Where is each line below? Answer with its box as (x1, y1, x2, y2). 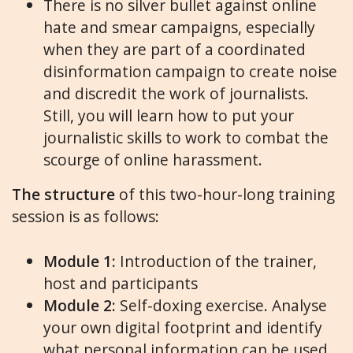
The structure (12, 184, 115, 206)
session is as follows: (12, 206, 159, 228)
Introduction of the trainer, (120, 250, 317, 272)
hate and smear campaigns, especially (43, 17, 315, 39)
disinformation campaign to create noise (43, 61, 337, 83)
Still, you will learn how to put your (43, 105, 294, 127)
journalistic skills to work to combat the (43, 127, 329, 149)
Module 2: (43, 294, 120, 316)
